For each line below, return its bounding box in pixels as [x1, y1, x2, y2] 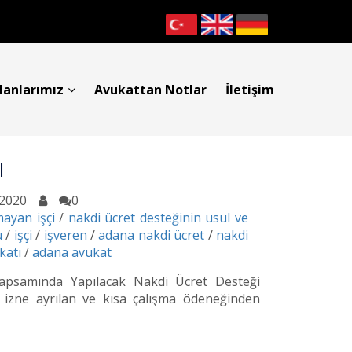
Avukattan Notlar [94, 81, 207, 98]
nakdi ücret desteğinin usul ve [68, 209, 249, 226]
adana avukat [32, 244, 112, 261]
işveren [43, 226, 87, 244]
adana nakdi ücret [98, 226, 205, 244]
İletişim [225, 81, 274, 98]
